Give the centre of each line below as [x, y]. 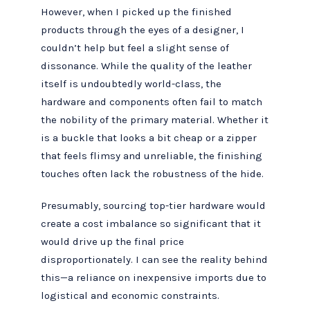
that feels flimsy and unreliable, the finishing [152, 155]
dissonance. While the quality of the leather [147, 65]
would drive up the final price [113, 242]
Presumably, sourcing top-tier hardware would [154, 206]
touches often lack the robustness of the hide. [153, 173]
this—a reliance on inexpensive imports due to [154, 278]
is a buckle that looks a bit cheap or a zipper [149, 137]
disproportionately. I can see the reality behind [155, 260]
